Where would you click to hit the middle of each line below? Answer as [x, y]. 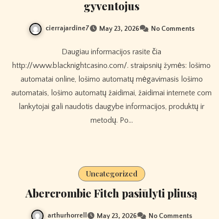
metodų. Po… [111, 120]
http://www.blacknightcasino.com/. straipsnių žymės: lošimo [111, 65]
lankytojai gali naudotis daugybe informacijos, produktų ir [111, 106]
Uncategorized [111, 173]
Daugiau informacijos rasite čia [65, 52]
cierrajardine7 [67, 29]
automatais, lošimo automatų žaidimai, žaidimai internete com [111, 93]
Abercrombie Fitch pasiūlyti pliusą [111, 193]
